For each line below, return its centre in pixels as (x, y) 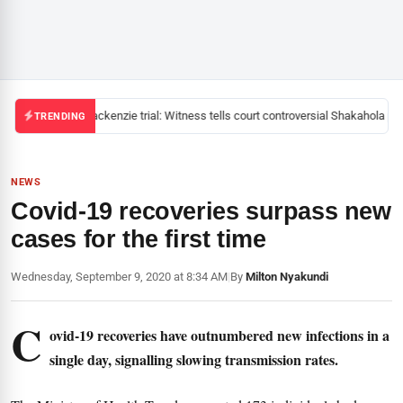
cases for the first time (139, 239)
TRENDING (60, 116)
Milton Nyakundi (287, 277)
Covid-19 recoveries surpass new (201, 211)
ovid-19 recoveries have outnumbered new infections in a (219, 335)
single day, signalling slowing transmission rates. (194, 359)
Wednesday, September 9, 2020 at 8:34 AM (119, 277)
